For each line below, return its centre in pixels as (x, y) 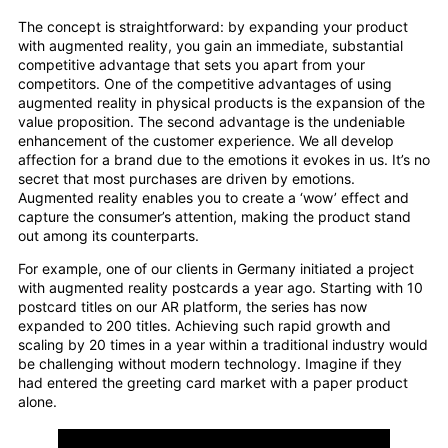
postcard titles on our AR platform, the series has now (192, 307)
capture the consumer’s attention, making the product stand (214, 217)
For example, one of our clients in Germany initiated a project (216, 269)
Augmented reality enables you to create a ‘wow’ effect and (213, 198)
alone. (37, 402)
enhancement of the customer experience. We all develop (206, 141)
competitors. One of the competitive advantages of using (205, 84)
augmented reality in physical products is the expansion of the (221, 103)
